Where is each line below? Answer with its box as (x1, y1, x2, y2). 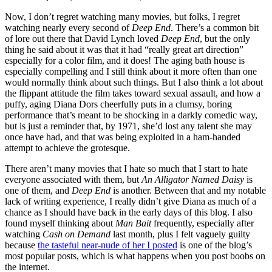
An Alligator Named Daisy (141, 174, 244, 185)
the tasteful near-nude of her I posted (38, 239, 177, 250)
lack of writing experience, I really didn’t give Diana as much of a (5, 195, 256, 206)
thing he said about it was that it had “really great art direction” (5, 44, 243, 55)
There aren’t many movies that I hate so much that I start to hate (5, 163, 248, 174)
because (5, 239, 38, 250)
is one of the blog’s (177, 239, 252, 250)
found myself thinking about (5, 217, 115, 228)
